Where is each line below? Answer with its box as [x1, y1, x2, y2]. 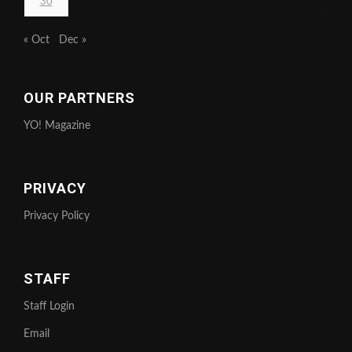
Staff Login [24, 300, 75, 312]
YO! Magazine [24, 119, 90, 131]
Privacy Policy [24, 210, 90, 222]
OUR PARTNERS [24, 89, 135, 106]
